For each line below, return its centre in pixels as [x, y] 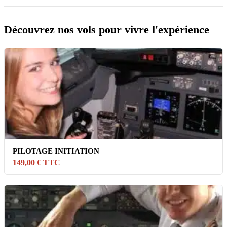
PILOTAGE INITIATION [56, 151]
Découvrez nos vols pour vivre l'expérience [107, 29]
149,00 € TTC [36, 162]
